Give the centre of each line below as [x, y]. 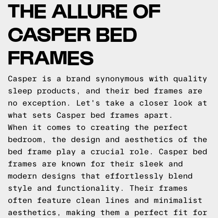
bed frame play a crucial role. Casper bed [108, 152]
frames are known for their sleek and [95, 164]
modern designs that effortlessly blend [100, 176]
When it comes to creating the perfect [98, 127]
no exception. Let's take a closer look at [108, 103]
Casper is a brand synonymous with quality [108, 79]
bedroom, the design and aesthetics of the [108, 139]
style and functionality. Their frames [98, 188]
